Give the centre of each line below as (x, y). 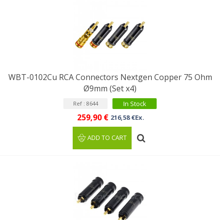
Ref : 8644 (85, 103)
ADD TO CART (107, 138)
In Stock (135, 104)
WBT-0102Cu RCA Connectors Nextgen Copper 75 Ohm (110, 77)
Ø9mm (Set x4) (110, 88)
